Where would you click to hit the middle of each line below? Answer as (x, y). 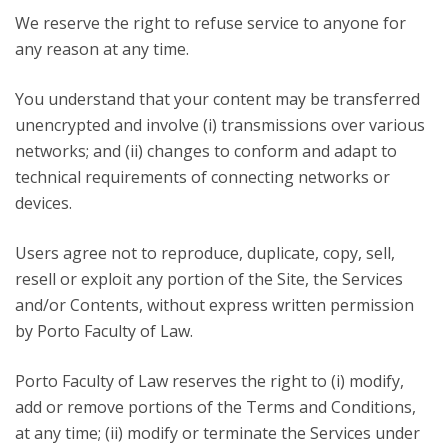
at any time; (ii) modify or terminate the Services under (217, 433)
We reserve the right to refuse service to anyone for (210, 23)
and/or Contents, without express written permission (214, 305)
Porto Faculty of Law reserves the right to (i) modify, (209, 381)
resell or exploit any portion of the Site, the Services (209, 279)
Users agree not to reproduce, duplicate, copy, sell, (205, 253)
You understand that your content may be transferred (217, 99)
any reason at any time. (102, 49)
